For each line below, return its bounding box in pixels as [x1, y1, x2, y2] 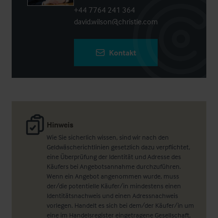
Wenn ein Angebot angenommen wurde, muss [47, 172, 179, 181]
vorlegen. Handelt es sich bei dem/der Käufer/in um [47, 201, 194, 210]
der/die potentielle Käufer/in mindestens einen [47, 182, 181, 190]
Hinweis [47, 120, 73, 130]
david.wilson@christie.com [74, 17, 158, 27]
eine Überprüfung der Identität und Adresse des [47, 152, 181, 161]
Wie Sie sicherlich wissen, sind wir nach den [47, 133, 169, 142]
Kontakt [109, 48, 136, 58]
